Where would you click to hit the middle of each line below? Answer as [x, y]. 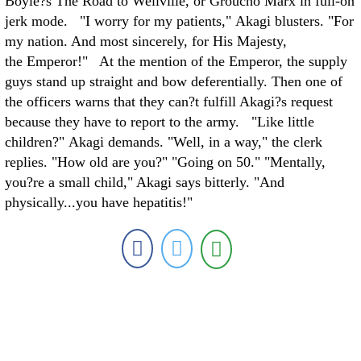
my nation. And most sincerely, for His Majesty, [146, 41]
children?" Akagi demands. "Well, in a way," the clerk [164, 142]
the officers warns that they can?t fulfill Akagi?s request [169, 102]
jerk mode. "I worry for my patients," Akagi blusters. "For [179, 21]
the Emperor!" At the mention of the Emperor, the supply [176, 61]
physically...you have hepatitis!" [99, 202]
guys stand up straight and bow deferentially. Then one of [174, 81]
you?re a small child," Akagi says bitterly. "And [145, 182]
